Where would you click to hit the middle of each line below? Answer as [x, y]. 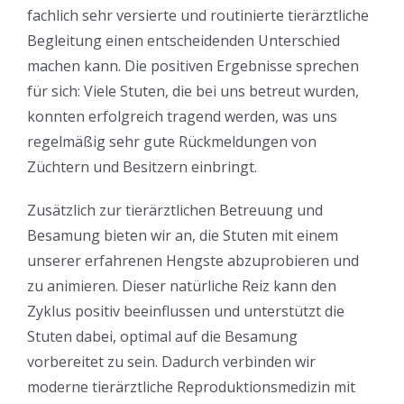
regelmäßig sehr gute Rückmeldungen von [172, 142]
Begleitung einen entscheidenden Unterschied [184, 41]
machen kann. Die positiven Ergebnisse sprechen [193, 66]
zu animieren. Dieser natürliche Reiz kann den [182, 286]
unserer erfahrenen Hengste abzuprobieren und [193, 261]
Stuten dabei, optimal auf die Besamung [162, 337]
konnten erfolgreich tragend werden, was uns [182, 117]
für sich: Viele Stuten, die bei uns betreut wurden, [193, 92]
